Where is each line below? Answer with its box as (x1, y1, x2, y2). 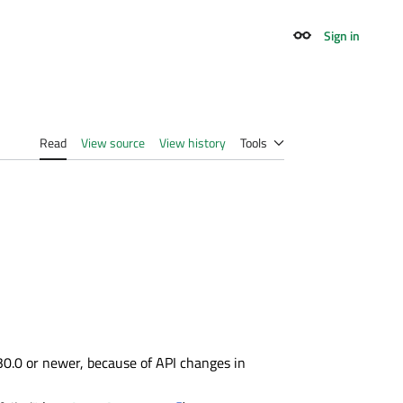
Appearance (300, 33, 365, 53)
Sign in (324, 25, 360, 45)
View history (159, 133, 226, 153)
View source (81, 133, 145, 153)
